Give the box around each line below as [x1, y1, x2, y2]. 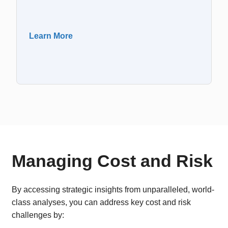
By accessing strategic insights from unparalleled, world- [12, 185, 214, 194]
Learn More [29, 32, 73, 40]
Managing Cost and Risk [12, 152, 213, 170]
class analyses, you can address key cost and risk [12, 198, 191, 207]
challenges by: [12, 211, 64, 219]
